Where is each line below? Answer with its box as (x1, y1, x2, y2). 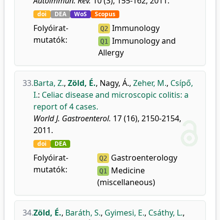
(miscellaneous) (97, 177, 156, 188)
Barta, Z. (33, 78, 64, 88)
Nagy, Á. (100, 78, 129, 88)
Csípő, (170, 78, 193, 88)
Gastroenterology (109, 152, 178, 163)
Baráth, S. (65, 207, 101, 218)
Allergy (98, 47, 124, 58)
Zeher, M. (133, 78, 166, 88)
